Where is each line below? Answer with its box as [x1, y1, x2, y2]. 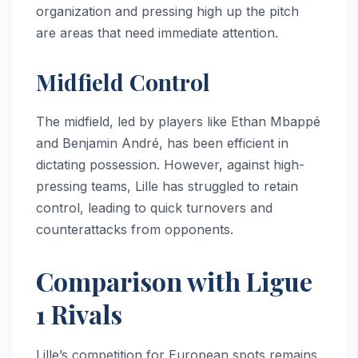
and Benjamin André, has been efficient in [36, 134, 288, 151]
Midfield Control [36, 66, 210, 97]
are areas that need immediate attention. [36, 24, 278, 41]
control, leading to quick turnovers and [36, 199, 272, 216]
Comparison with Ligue [36, 263, 312, 298]
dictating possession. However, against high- [36, 156, 304, 173]
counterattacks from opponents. [36, 221, 233, 237]
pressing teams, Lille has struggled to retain [36, 177, 298, 194]
